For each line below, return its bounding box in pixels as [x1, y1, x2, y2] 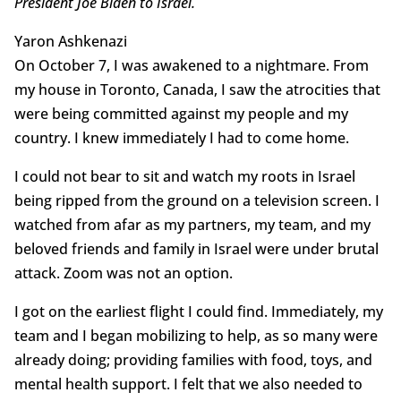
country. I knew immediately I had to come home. [13, 128, 349, 149]
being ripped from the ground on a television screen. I [13, 191, 380, 211]
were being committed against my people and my [13, 104, 348, 124]
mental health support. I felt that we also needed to [13, 374, 363, 395]
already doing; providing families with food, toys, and [13, 350, 372, 371]
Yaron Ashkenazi [13, 31, 127, 52]
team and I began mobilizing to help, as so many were [13, 326, 378, 346]
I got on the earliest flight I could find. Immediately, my [13, 302, 383, 322]
